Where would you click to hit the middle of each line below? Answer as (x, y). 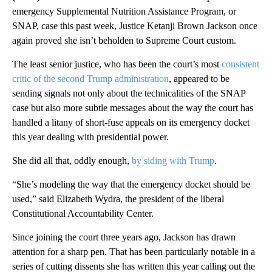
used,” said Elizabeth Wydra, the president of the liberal (118, 199)
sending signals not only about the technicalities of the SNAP (129, 93)
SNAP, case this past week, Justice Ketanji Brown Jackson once (135, 26)
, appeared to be (199, 79)
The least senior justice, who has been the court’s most (117, 64)
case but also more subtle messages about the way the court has (133, 108)
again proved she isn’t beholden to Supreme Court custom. (124, 40)
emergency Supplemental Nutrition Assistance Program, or (124, 11)
